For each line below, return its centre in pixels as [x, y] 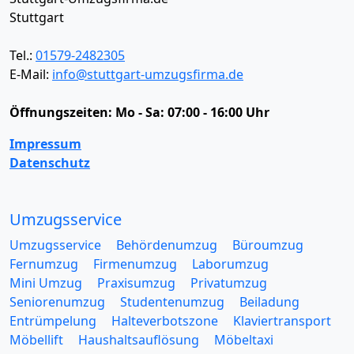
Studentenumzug [172, 302]
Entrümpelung [53, 321]
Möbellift [36, 340]
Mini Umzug [46, 283]
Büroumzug [268, 245]
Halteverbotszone [165, 321]
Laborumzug [230, 264]
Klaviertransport [282, 321]
